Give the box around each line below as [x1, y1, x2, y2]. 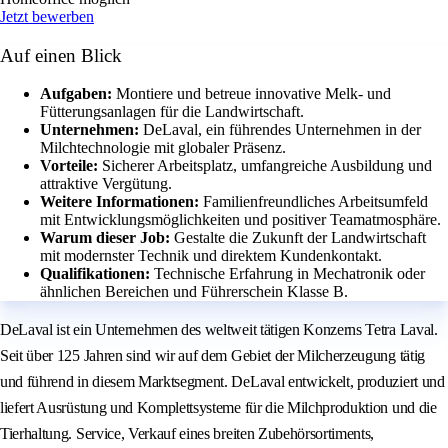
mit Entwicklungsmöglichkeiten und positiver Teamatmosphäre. [40, 211, 441, 229]
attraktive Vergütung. [40, 175, 172, 193]
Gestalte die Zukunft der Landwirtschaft [174, 229, 426, 247]
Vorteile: [40, 157, 102, 175]
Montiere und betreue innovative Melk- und [116, 85, 391, 103]
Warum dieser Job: [40, 229, 174, 247]
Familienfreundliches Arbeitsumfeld [203, 193, 428, 211]
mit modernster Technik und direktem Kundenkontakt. [40, 247, 382, 265]
